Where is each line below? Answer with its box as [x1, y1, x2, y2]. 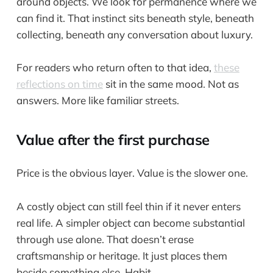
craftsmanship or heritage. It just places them [16, 249, 227, 262]
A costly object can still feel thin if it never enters [16, 199, 241, 213]
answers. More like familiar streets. [16, 94, 179, 107]
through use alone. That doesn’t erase [16, 232, 194, 246]
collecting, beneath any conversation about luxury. [16, 27, 253, 41]
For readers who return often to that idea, [16, 61, 214, 74]
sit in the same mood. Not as [102, 77, 239, 91]
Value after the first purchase [16, 130, 210, 149]
